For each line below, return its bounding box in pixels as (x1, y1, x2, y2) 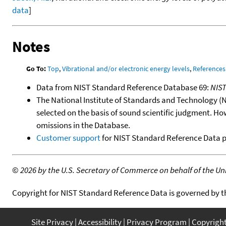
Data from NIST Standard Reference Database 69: (36, 82, 210, 93)
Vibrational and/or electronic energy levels (62, 64, 190, 74)
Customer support (36, 132, 100, 144)
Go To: (26, 64, 46, 74)
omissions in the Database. (36, 120, 130, 131)
